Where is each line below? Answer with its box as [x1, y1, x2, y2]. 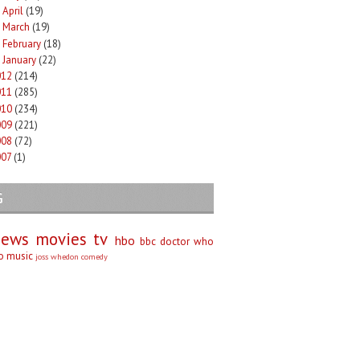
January [2, 52, 36, 67]
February [2, 36, 41, 51]
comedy [81, 250, 108, 262]
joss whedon [35, 250, 79, 262]
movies [35, 227, 88, 250]
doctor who [159, 234, 215, 248]
